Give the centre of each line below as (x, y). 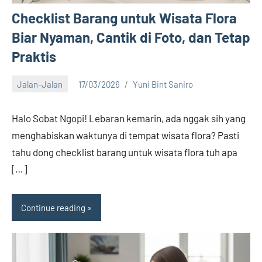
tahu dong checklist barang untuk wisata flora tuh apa (125, 152)
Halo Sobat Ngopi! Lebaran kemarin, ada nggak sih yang (129, 118)
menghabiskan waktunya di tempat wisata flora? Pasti (125, 135)
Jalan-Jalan (40, 84)
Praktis (34, 57)
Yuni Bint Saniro (163, 84)
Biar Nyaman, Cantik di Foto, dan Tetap (131, 37)
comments (32, 107)
